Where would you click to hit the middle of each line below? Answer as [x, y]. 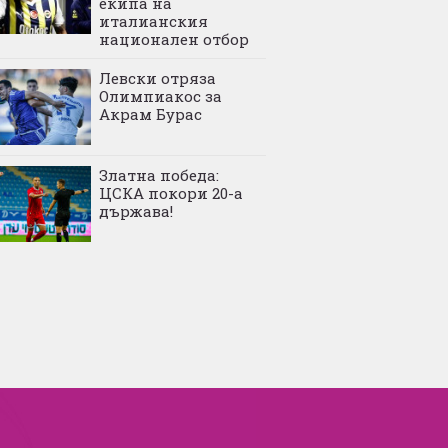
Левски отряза [158, 77]
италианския [154, 20]
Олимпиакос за [161, 95]
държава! [136, 210]
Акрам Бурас [151, 113]
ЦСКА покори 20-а [171, 192]
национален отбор [174, 38]
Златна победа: [159, 174]
